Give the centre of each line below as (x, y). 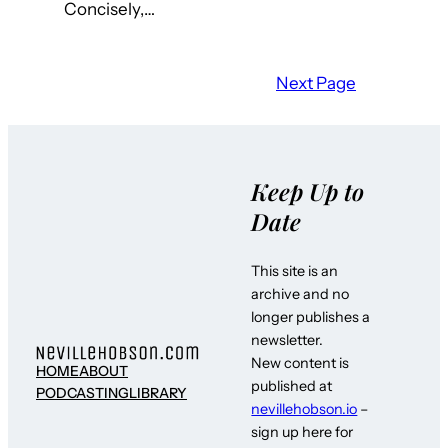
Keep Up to (308, 191)
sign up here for (302, 432)
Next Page (316, 83)
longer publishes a (311, 317)
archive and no (300, 294)
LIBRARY (158, 393)
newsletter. (287, 340)
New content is (300, 363)
